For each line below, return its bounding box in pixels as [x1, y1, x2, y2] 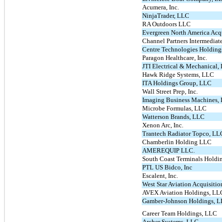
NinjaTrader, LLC [142, 11, 190, 19]
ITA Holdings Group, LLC [142, 79, 212, 87]
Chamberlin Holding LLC [142, 138, 212, 146]
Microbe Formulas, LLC [142, 104, 207, 112]
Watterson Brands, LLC [142, 112, 205, 120]
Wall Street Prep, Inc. [142, 87, 198, 95]
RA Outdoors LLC [142, 20, 191, 28]
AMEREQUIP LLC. [142, 146, 195, 154]
